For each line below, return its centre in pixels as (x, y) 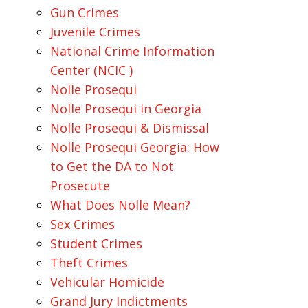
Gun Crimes (84, 12)
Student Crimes (96, 243)
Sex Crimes (82, 224)
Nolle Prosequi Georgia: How (134, 147)
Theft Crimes (89, 263)
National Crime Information (132, 51)
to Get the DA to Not (112, 166)
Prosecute (80, 186)
